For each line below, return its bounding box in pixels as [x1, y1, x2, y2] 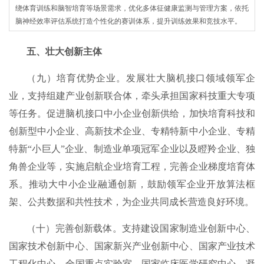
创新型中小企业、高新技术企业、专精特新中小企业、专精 [9, 126, 255, 136]
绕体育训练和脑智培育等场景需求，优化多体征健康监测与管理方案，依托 [15, 4, 249, 12]
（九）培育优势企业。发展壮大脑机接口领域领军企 [27, 72, 255, 83]
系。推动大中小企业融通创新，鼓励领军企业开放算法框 [9, 179, 255, 189]
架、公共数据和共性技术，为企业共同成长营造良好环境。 [9, 196, 254, 207]
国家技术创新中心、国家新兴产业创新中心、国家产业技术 [9, 240, 255, 251]
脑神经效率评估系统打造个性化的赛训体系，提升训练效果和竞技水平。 [15, 16, 242, 25]
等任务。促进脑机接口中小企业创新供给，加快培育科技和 [9, 108, 255, 118]
